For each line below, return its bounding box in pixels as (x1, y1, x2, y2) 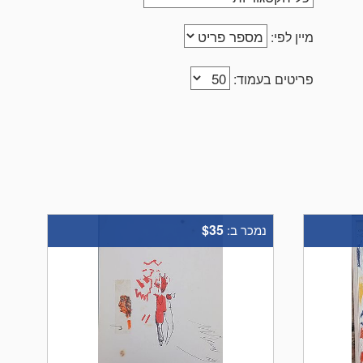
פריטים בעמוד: (233, 70, 314, 88)
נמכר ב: (224, 221, 267, 238)
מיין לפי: (271, 28, 314, 46)
